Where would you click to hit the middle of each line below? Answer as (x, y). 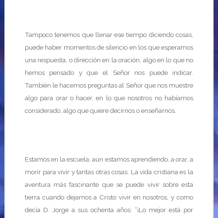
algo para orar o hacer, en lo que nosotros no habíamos (109, 98)
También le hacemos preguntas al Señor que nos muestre (109, 85)
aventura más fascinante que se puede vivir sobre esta (109, 184)
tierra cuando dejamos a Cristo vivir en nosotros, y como (109, 197)
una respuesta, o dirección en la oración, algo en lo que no (109, 60)
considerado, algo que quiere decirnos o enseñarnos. (100, 110)
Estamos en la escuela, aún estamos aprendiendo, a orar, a (109, 159)
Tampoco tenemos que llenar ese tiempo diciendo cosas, (109, 35)
